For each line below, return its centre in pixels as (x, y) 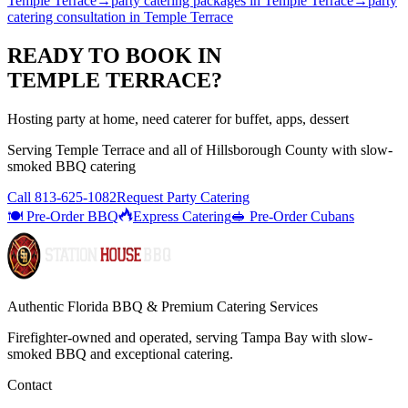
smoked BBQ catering (71, 166)
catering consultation (66, 16)
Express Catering (182, 216)
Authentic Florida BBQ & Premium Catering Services (163, 306)
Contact (30, 384)
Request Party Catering (183, 197)
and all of (175, 149)
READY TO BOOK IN (114, 55)
